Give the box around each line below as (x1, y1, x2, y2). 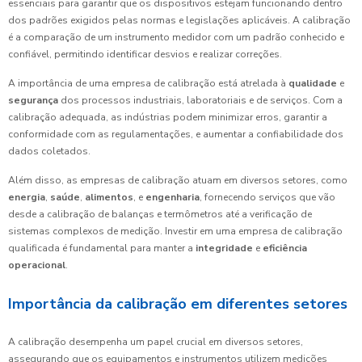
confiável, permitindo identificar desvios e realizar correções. (8, 48, 282, 61)
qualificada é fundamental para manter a (8, 242, 196, 255)
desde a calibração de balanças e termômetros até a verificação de (8, 208, 312, 221)
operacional (8, 259, 65, 272)
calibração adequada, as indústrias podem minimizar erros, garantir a (8, 111, 327, 124)
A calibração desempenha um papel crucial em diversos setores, (8, 335, 303, 349)
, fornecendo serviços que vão (200, 191, 335, 204)
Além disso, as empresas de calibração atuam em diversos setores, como (8, 174, 347, 187)
